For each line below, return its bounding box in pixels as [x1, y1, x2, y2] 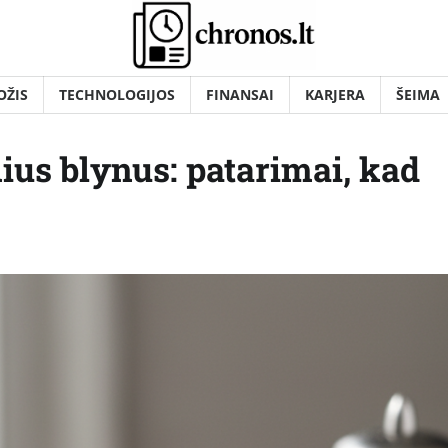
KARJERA [305, 85, 365, 105]
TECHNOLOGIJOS [59, 85, 175, 105]
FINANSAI [206, 85, 274, 105]
